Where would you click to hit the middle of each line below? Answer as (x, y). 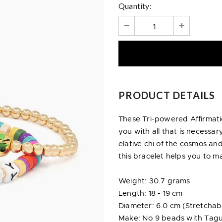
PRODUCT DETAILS (167, 95)
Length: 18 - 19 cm (151, 194)
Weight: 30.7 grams (154, 181)
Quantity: (135, 6)
